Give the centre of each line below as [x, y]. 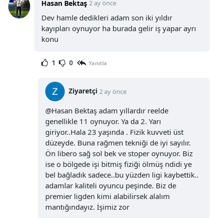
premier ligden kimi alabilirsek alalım [107, 196]
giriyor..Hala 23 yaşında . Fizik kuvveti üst [114, 132]
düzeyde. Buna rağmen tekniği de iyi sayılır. [118, 143]
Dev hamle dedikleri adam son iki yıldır [107, 18]
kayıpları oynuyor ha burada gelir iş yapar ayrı [118, 28]
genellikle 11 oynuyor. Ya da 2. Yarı [103, 121]
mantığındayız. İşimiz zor [87, 207]
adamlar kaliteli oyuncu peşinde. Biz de [110, 186]
